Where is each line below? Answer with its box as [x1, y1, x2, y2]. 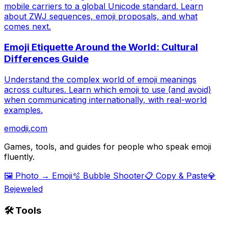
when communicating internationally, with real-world [4, 94, 207, 105]
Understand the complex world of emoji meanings [4, 74, 196, 84]
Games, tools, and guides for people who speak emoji [4, 141, 211, 152]
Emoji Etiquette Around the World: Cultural [4, 41, 198, 53]
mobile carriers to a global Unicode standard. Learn [4, 1, 203, 12]
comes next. [4, 21, 51, 32]
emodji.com [4, 123, 47, 133]
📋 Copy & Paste [145, 170, 208, 181]
